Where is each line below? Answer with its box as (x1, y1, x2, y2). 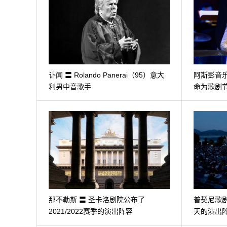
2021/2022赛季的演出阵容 (48, 207, 133, 216)
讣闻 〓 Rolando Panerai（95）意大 (48, 70, 164, 79)
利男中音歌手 (48, 82, 91, 91)
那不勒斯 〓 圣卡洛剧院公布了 (48, 196, 145, 204)
